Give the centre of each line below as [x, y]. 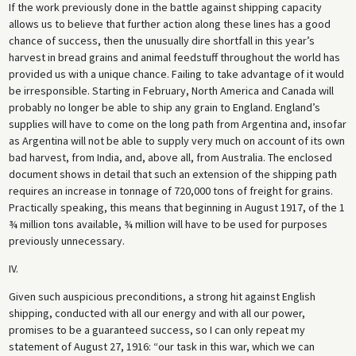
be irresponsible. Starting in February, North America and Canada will [171, 91]
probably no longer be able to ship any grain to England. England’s [164, 108]
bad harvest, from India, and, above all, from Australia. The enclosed [170, 158]
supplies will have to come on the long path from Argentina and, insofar [177, 124]
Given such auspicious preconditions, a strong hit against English [162, 297]
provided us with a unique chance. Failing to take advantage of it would [176, 74]
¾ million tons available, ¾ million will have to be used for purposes [168, 224]
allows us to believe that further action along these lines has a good [169, 24]
